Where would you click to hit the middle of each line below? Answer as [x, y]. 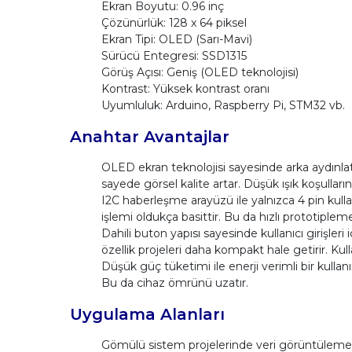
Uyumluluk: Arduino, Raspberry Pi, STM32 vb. [223, 105]
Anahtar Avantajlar [149, 136]
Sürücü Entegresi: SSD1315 [174, 55]
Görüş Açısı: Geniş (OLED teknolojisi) [200, 72]
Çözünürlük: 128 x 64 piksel [174, 22]
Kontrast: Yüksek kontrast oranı [185, 88]
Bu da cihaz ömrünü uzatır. [174, 282]
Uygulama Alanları [147, 314]
